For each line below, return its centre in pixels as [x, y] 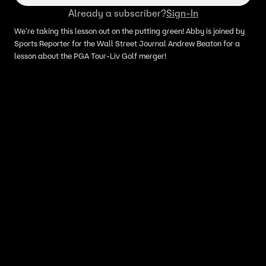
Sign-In [182, 13]
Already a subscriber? [117, 13]
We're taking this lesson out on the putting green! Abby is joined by [129, 31]
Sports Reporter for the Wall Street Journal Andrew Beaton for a [127, 44]
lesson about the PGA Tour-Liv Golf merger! [90, 56]
